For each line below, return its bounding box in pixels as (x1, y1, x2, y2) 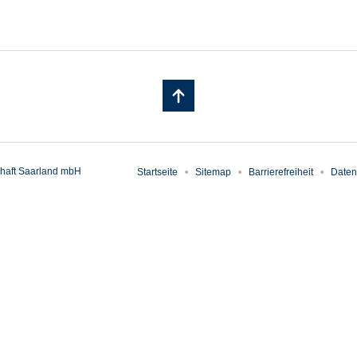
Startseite (137, 167, 178, 178)
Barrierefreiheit (249, 167, 313, 178)
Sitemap (195, 167, 231, 178)
